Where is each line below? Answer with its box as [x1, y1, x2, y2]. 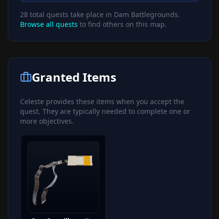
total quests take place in [28, 9, 114, 19]
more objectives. [20, 116, 74, 126]
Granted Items [32, 68, 116, 85]
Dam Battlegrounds [114, 9, 178, 19]
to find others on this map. [78, 19, 167, 29]
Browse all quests [20, 19, 78, 29]
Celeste [20, 96, 44, 106]
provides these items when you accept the [44, 96, 184, 106]
